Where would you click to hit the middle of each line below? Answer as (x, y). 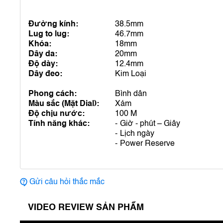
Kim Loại (131, 74)
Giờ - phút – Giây (150, 124)
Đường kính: (53, 24)
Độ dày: (43, 64)
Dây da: (43, 54)
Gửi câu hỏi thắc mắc (67, 182)
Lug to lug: (49, 34)
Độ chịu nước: (56, 114)
